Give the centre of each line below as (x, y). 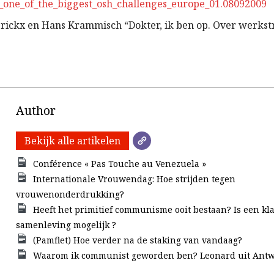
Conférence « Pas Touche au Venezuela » (119, 164)
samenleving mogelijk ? (66, 225)
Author (36, 110)
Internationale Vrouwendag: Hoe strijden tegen (134, 179)
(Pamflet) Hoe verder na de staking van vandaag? (137, 240)
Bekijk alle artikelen (73, 141)
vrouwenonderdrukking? (70, 194)
